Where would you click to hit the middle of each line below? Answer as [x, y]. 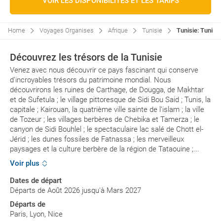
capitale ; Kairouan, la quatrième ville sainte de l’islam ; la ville [107, 110]
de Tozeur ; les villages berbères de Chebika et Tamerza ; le [105, 119]
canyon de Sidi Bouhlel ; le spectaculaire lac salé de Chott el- [107, 129]
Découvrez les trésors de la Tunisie [86, 57]
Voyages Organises [67, 30]
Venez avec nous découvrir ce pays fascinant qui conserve [104, 70]
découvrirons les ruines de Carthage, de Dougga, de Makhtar [107, 90]
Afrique [118, 30]
